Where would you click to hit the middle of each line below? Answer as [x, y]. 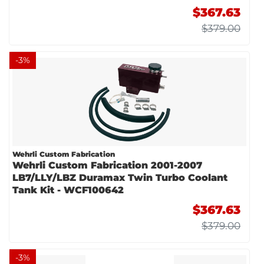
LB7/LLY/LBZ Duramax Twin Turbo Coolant [120, 178]
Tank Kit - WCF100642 [68, 190]
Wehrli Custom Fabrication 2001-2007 [107, 165]
